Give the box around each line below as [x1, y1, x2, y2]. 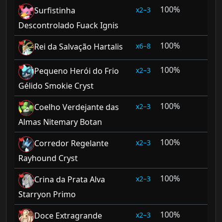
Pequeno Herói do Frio [34, 65, 119, 77]
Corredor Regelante [34, 138, 109, 149]
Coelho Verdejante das [34, 102, 119, 113]
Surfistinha [34, 5, 75, 16]
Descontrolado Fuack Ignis [18, 20, 118, 31]
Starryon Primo [18, 189, 76, 200]
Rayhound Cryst [18, 153, 78, 164]
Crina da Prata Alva [34, 174, 105, 185]
